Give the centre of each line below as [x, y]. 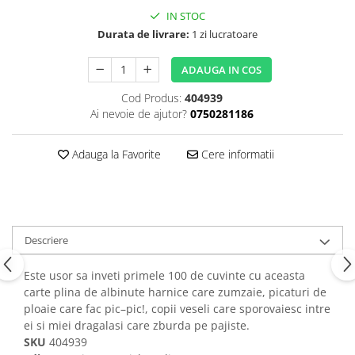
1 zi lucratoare [223, 34]
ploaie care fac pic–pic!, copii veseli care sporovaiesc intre [177, 308]
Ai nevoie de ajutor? [138, 113]
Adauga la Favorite [115, 154]
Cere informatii [236, 154]
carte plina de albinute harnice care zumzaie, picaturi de [175, 292]
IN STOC [185, 15]
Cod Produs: [151, 97]
